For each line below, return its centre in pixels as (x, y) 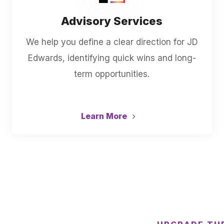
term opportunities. (112, 74)
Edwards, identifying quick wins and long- (112, 58)
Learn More (105, 116)
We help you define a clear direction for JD (112, 42)
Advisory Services (112, 21)
